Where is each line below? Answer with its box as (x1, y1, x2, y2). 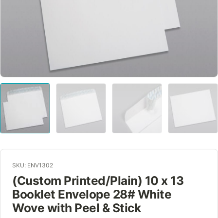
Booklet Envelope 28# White (12, 187, 172, 201)
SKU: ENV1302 (12, 162, 53, 169)
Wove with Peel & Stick (12, 200, 141, 215)
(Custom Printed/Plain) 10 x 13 (12, 173, 184, 188)
